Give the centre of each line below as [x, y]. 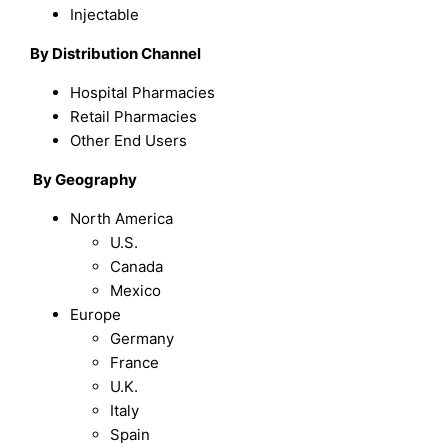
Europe [96, 315]
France [135, 363]
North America [122, 219]
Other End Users [129, 141]
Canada [137, 267]
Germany [142, 339]
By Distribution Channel [116, 54]
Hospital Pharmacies [143, 93]
